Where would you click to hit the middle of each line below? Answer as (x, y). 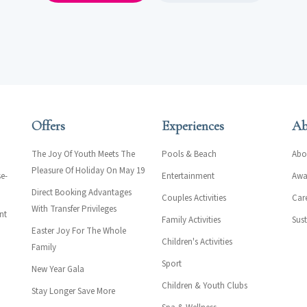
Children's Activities (197, 242)
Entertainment (188, 176)
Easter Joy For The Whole (79, 231)
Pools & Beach (189, 155)
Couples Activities (194, 198)
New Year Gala (58, 270)
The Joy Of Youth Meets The (83, 155)
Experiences (193, 126)
